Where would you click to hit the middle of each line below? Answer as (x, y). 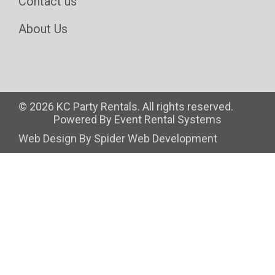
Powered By (84, 119)
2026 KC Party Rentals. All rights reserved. (131, 106)
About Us (43, 29)
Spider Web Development (156, 138)
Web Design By (56, 138)
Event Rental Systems (168, 119)
